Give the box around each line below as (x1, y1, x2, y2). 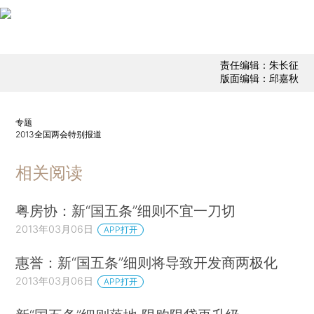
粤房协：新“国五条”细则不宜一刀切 (15, 201, 236, 219)
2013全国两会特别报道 (15, 128, 102, 139)
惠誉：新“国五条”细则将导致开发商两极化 (15, 254, 278, 272)
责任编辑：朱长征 (219, 59, 299, 71)
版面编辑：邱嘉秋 (219, 72, 299, 85)
